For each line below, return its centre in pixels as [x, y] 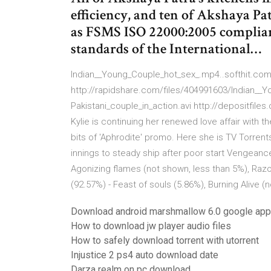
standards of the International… [166, 49]
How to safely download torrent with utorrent [165, 240]
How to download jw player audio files [151, 226]
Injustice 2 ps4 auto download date [145, 255]
